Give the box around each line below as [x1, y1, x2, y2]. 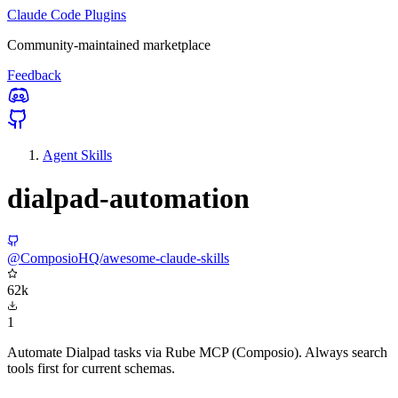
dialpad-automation [7, 182, 250, 215]
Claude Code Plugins [7, 7, 126, 22]
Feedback [7, 68, 61, 83]
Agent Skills [43, 147, 112, 163]
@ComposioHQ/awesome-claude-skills [7, 250, 229, 266]
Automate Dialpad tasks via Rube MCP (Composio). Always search [7, 344, 387, 360]
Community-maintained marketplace [7, 37, 211, 52]
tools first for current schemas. [7, 360, 175, 376]
